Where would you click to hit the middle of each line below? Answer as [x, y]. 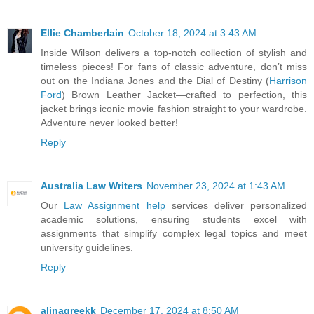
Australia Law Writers [91, 185]
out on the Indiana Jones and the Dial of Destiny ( [155, 80]
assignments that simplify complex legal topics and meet [174, 233]
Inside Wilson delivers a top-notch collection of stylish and [174, 52]
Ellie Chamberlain [82, 33]
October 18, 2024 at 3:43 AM [192, 33]
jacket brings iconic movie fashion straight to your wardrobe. [174, 108]
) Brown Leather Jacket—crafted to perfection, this [184, 94]
